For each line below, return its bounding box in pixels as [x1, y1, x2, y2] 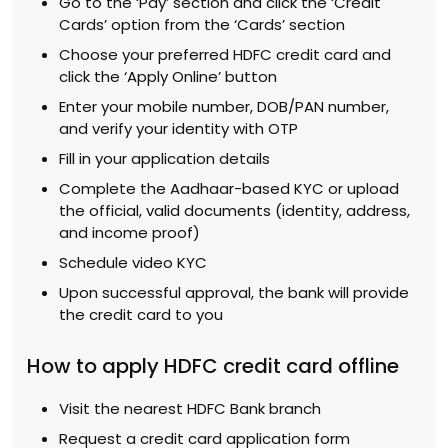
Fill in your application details [59, 147, 270, 169]
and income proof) [59, 221, 200, 243]
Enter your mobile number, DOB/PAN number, [59, 95, 389, 117]
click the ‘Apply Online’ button [59, 65, 277, 87]
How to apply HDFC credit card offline [27, 351, 399, 380]
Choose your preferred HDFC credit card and [59, 43, 391, 65]
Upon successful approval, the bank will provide [59, 281, 409, 303]
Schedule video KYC [59, 251, 207, 273]
